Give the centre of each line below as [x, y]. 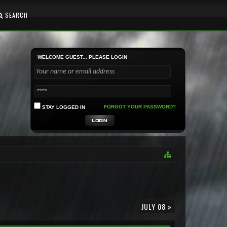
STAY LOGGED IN [63, 107]
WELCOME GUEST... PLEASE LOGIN [82, 57]
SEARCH [15, 15]
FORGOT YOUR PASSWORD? [140, 107]
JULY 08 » [157, 206]
